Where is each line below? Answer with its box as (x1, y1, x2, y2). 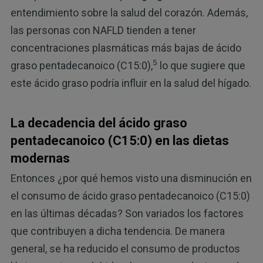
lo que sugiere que (157, 59, 245, 72)
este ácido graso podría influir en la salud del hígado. (10, 76, 251, 89)
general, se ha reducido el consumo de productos (10, 242, 240, 255)
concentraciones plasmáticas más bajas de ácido (10, 41, 241, 54)
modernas (10, 150, 70, 166)
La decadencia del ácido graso (10, 115, 187, 130)
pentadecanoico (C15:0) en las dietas (10, 133, 229, 148)
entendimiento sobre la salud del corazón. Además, (10, 6, 248, 19)
